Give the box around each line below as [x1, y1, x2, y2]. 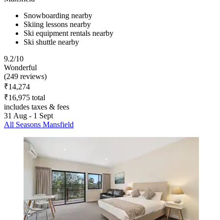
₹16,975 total [4, 93, 45, 102]
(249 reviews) [4, 72, 47, 81]
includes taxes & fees [4, 102, 69, 111]
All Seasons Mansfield [4, 120, 74, 129]
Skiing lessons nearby [24, 20, 91, 28]
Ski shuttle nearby [24, 37, 79, 46]
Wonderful [4, 63, 37, 72]
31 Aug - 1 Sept [4, 111, 53, 120]
